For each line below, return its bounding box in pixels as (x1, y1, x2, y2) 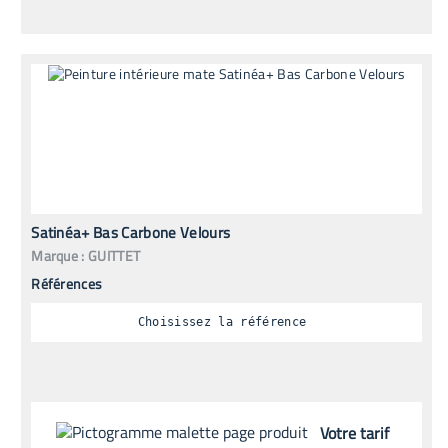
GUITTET (88, 244, 141, 266)
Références (31, 272, 103, 294)
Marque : (31, 244, 85, 266)
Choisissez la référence (137, 315, 307, 330)
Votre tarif (320, 420, 390, 445)
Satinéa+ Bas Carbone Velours (31, 220, 231, 244)
